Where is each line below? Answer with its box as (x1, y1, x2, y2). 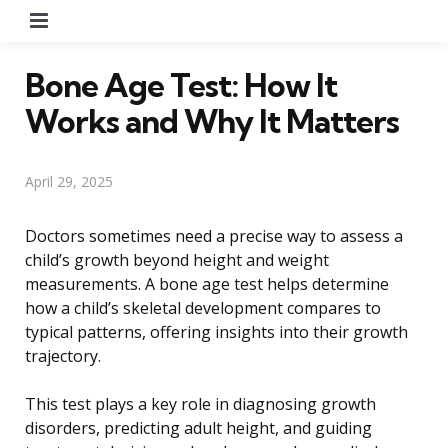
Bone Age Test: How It (25, 64, 337, 105)
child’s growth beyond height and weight (25, 248, 329, 271)
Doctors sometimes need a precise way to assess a (25, 224, 403, 247)
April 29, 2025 (25, 171, 113, 191)
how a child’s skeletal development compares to (25, 296, 381, 319)
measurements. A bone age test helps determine (25, 272, 389, 295)
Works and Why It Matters (25, 100, 399, 141)
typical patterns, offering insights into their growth (25, 320, 408, 343)
